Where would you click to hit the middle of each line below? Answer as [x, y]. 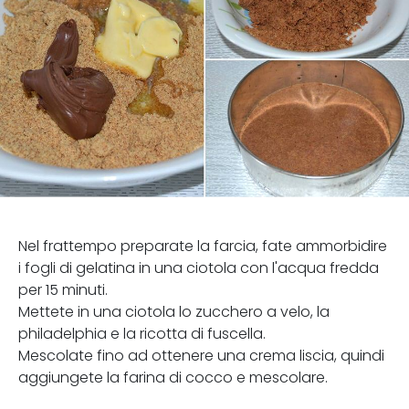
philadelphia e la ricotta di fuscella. [142, 334]
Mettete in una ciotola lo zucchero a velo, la [174, 312]
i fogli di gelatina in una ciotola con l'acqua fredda [199, 268]
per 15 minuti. [63, 290]
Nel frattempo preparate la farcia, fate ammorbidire [203, 246]
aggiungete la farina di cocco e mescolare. [173, 378]
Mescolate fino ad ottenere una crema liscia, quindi [201, 356]
